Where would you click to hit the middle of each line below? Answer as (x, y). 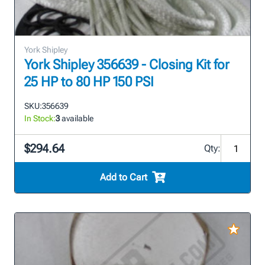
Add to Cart (123, 177)
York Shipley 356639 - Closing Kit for (127, 65)
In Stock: (40, 119)
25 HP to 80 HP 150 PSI (89, 82)
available (77, 119)
